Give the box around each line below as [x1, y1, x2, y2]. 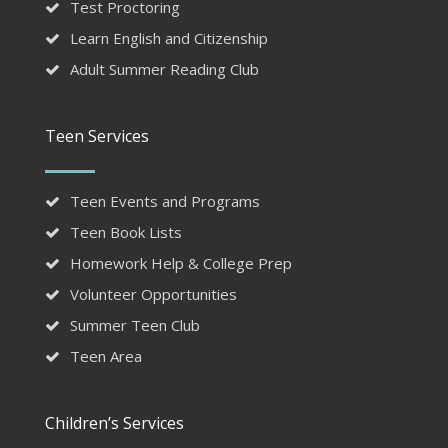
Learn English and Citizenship [69, 28, 268, 49]
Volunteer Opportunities [69, 284, 237, 305]
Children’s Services [44, 412, 184, 435]
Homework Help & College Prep [69, 253, 292, 274]
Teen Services [44, 125, 149, 148]
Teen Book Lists [69, 222, 182, 243]
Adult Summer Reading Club [69, 59, 259, 80]
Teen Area [69, 346, 142, 367]
